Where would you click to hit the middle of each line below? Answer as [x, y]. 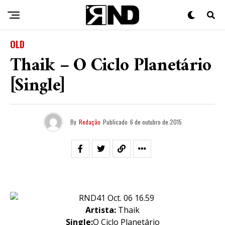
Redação [90, 122]
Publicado [115, 122]
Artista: [101, 210]
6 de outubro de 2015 [156, 122]
